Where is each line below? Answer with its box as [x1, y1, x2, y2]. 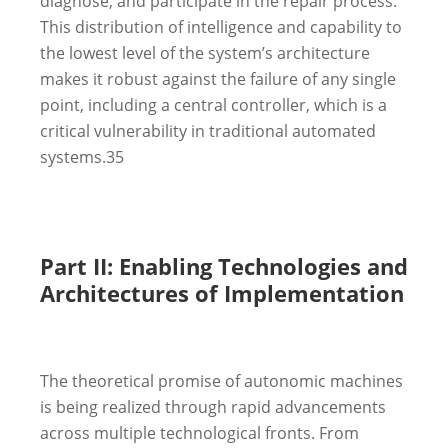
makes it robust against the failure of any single [40, 67, 396, 90]
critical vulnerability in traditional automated [40, 119, 376, 142]
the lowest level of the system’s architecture [40, 41, 370, 64]
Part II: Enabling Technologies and [40, 250, 408, 281]
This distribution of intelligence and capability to [40, 15, 402, 38]
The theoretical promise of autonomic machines [40, 369, 403, 392]
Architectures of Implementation [40, 277, 404, 308]
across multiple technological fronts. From [40, 421, 359, 444]
